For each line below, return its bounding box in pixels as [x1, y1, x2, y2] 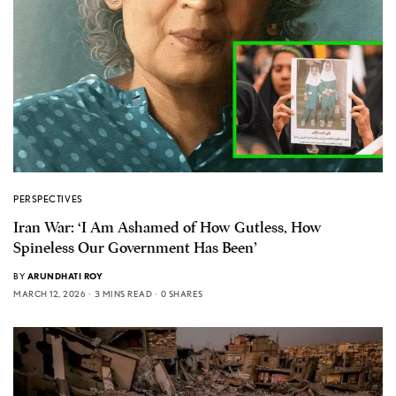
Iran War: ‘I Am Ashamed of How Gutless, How [13, 217, 322, 237]
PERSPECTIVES [13, 192, 83, 205]
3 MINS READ [94, 287, 152, 299]
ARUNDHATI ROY [27, 270, 103, 281]
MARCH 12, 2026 [13, 287, 86, 299]
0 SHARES [160, 287, 203, 299]
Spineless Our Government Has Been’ [13, 238, 257, 257]
